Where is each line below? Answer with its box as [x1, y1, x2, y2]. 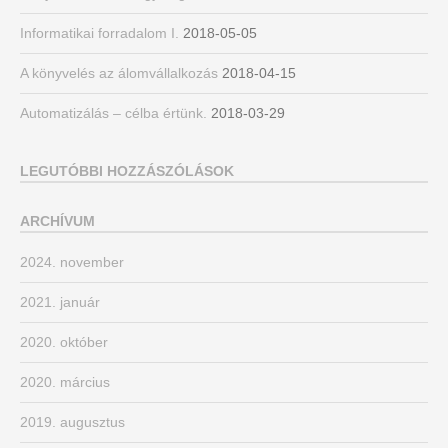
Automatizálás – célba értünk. [20, 105, 207, 122]
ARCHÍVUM [20, 213, 95, 230]
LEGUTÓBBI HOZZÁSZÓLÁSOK [20, 163, 234, 180]
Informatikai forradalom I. [20, 25, 179, 42]
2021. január [20, 294, 100, 311]
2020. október [20, 334, 108, 351]
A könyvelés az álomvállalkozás [20, 65, 218, 82]
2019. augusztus [20, 414, 125, 431]
